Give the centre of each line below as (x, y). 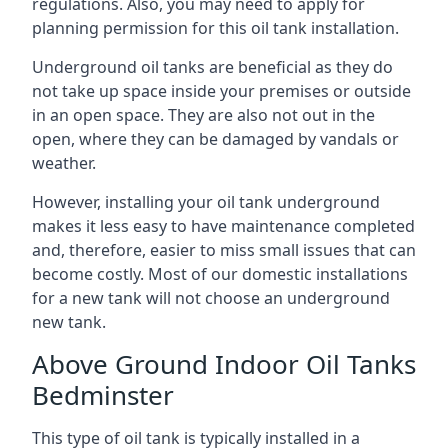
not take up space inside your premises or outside (221, 90)
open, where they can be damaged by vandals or (215, 138)
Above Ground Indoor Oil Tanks (224, 363)
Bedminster (103, 394)
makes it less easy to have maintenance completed (223, 225)
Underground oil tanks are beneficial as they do (212, 66)
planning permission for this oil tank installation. (215, 27)
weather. (64, 162)
